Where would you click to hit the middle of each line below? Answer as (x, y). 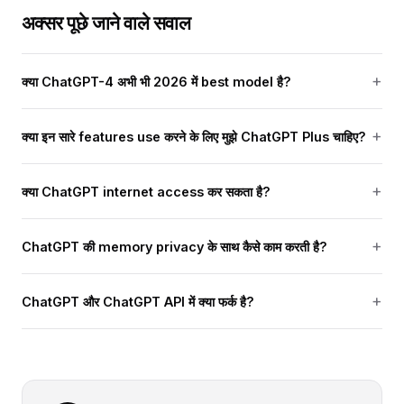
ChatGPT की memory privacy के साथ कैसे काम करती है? (174, 246)
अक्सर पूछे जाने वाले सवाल (106, 23)
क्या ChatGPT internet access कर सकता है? (146, 191)
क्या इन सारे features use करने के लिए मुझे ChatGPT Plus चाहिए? (194, 136)
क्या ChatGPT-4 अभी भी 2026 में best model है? (156, 81)
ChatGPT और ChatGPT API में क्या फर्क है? (138, 301)
